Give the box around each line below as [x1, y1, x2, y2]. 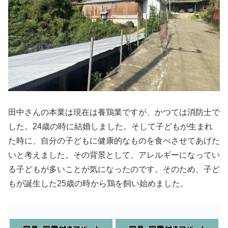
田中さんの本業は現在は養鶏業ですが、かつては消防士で [8, 108, 220, 117]
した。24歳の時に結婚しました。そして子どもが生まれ [8, 122, 213, 131]
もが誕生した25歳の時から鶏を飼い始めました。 [8, 179, 188, 188]
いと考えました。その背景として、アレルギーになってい [8, 151, 220, 160]
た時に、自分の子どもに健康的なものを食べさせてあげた [8, 136, 220, 146]
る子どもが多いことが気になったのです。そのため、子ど [8, 165, 220, 174]
